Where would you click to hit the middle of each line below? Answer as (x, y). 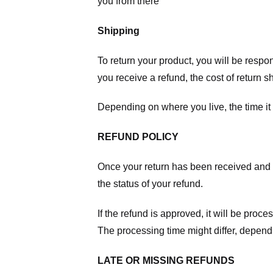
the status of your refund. (150, 184)
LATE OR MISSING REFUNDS (166, 260)
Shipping (119, 30)
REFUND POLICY (138, 137)
